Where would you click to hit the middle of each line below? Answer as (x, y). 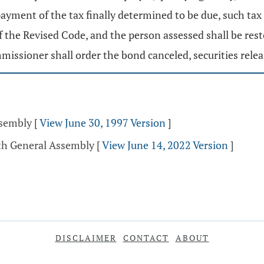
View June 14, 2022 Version (165, 145)
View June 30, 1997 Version (103, 123)
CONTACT (146, 238)
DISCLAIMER (86, 238)
